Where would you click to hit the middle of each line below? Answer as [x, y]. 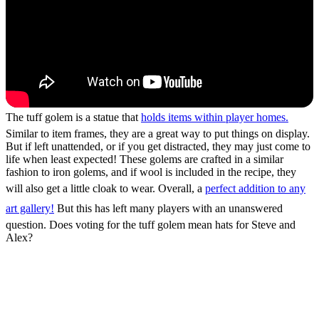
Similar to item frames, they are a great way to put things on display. [158, 134]
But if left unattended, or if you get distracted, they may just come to [158, 146]
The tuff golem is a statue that [73, 117]
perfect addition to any [255, 188]
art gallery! [30, 208]
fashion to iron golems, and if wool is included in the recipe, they [151, 172]
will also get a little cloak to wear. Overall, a [105, 188]
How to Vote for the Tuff [146, 270]
